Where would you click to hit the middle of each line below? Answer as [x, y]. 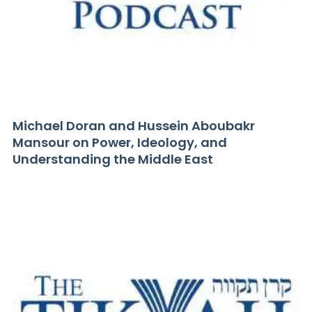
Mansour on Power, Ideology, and [120, 142]
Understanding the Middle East [113, 159]
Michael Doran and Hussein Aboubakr [134, 126]
